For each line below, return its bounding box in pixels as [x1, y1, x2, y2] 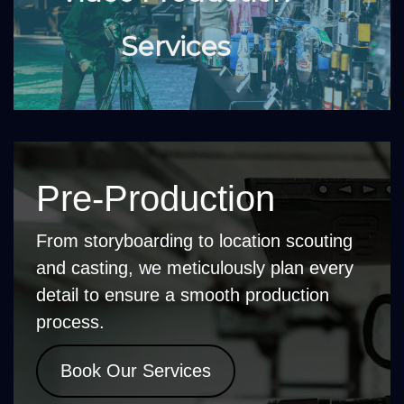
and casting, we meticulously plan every [36, 257, 353, 278]
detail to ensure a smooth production [36, 284, 329, 305]
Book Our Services [60, 360, 211, 381]
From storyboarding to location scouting [36, 230, 353, 251]
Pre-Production [36, 178, 275, 218]
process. [36, 311, 105, 332]
